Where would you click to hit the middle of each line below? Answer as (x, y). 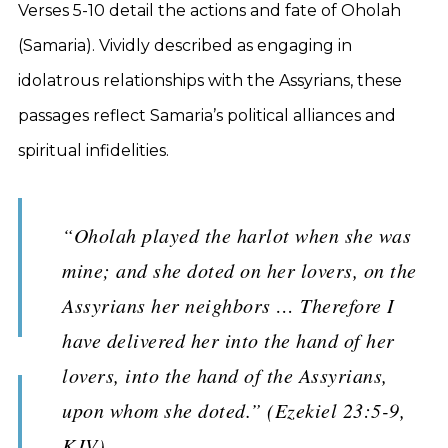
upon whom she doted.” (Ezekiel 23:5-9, (233, 410)
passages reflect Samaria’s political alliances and (207, 115)
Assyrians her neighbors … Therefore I (228, 305)
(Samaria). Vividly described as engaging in (185, 45)
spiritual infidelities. (93, 150)
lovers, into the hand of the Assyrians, (225, 375)
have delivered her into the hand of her (228, 340)
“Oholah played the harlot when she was (236, 235)
